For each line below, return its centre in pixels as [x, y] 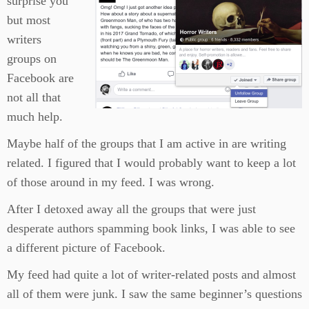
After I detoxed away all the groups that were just [131, 209]
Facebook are [40, 78]
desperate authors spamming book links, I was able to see [151, 229]
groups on [32, 59]
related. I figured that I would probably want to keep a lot [151, 163]
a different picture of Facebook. [86, 248]
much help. [35, 117]
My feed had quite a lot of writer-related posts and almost [151, 275]
